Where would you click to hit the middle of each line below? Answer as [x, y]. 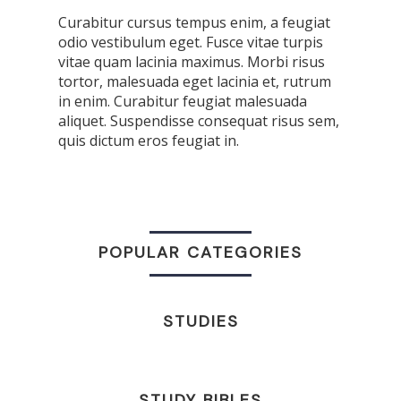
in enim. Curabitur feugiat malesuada [183, 102]
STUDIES [200, 322]
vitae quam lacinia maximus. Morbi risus [192, 62]
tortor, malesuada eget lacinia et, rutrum [195, 82]
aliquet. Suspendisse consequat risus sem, [199, 121]
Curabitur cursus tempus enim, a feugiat [194, 23]
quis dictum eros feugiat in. [149, 141]
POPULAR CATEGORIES [200, 253]
